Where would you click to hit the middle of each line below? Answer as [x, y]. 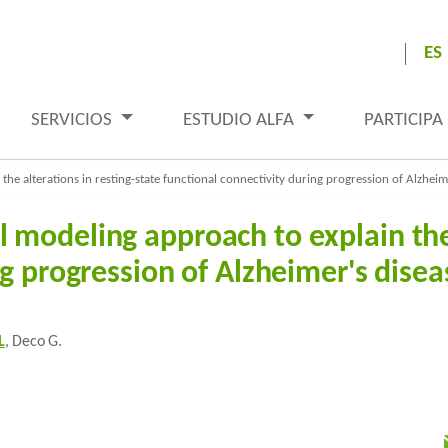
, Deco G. [33, 342]
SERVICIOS [74, 120]
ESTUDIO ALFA [240, 120]
